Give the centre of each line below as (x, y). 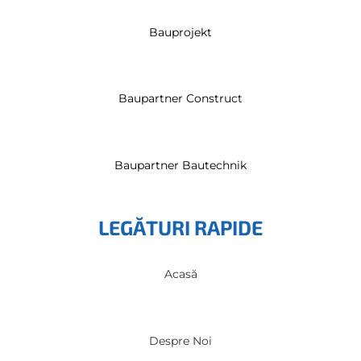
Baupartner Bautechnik (180, 165)
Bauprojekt (180, 32)
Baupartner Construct (180, 99)
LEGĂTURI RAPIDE (180, 227)
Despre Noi (180, 340)
